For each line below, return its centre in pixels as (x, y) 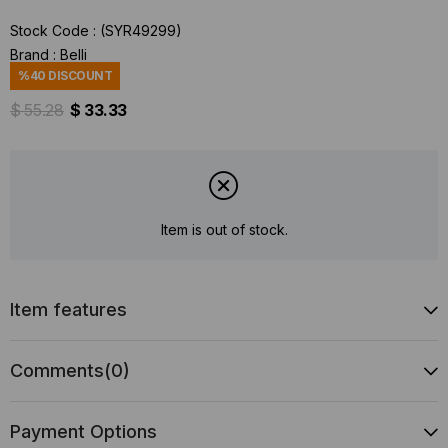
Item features (68, 309)
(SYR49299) (141, 30)
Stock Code (49, 30)
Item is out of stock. (224, 230)
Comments (57, 370)
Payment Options (83, 431)
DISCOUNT (79, 75)
